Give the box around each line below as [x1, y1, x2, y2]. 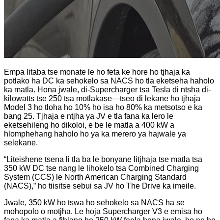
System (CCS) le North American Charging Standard [4, 172, 187, 181]
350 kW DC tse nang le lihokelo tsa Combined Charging [4, 164, 199, 172]
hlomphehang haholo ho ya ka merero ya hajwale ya [4, 129, 186, 138]
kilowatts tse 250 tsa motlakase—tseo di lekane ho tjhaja [4, 94, 200, 103]
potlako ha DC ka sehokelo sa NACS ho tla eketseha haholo [4, 76, 214, 85]
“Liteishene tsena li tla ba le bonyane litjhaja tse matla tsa [4, 155, 202, 164]
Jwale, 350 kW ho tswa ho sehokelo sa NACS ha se [4, 198, 185, 207]
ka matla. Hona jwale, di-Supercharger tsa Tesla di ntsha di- [4, 85, 211, 94]
